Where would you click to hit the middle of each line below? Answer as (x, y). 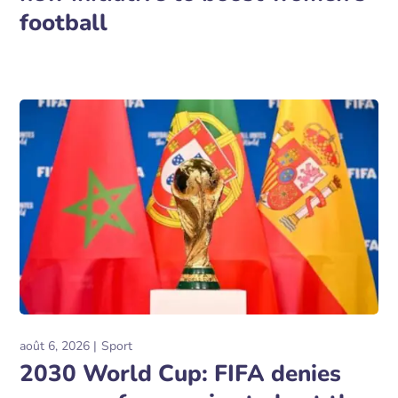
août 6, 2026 (55, 346)
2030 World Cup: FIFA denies (181, 374)
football (64, 23)
